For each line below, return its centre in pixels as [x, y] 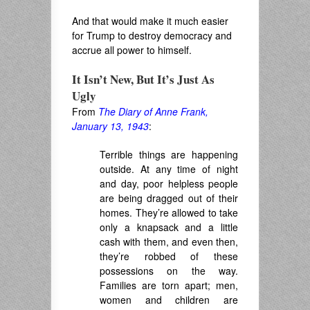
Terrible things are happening [169, 155]
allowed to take [205, 213]
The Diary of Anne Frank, [153, 112]
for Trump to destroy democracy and [152, 36]
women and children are [169, 300]
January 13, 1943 [110, 126]
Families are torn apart [154, 285]
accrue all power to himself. [132, 50]
